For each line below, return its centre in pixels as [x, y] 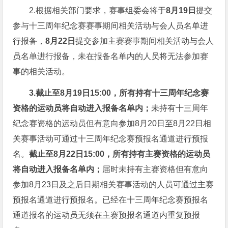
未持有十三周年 [180, 108]
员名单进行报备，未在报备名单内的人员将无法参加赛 [111, 56]
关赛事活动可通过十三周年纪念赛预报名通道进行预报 [111, 139]
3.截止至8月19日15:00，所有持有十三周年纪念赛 [119, 93]
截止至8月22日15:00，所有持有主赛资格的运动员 [120, 154]
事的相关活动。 [41, 72]
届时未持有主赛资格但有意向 [155, 169]
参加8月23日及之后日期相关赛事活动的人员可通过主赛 [113, 185]
